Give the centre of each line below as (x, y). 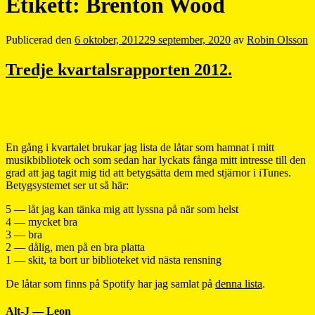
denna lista (239, 283)
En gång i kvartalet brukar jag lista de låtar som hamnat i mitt (140, 147)
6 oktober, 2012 (109, 39)
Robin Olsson (277, 39)
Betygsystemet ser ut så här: (67, 185)
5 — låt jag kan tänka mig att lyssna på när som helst (122, 209)
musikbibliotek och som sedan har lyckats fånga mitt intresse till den (156, 160)
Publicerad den (40, 39)
